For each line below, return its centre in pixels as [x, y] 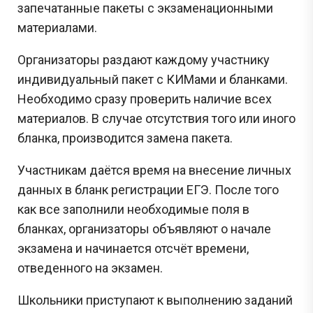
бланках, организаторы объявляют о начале [144, 228]
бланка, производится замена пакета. [125, 138]
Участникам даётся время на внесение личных [154, 170]
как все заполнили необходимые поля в [133, 209]
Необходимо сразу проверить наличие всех [145, 99]
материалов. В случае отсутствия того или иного [156, 118]
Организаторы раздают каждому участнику [144, 59]
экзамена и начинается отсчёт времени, [133, 248]
